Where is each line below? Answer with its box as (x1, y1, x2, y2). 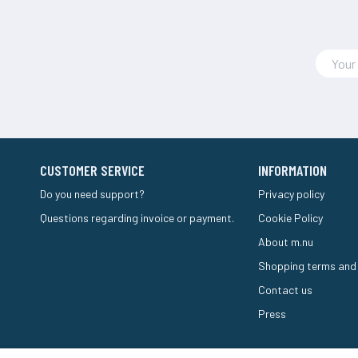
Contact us (258, 282, 313, 296)
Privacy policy (258, 186, 325, 201)
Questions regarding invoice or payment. (40, 210, 235, 225)
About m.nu (258, 234, 314, 249)
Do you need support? (40, 186, 145, 201)
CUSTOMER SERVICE (40, 161, 145, 179)
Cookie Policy (258, 210, 324, 225)
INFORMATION (258, 161, 328, 179)
